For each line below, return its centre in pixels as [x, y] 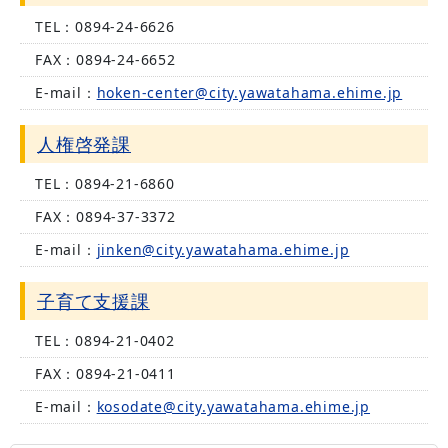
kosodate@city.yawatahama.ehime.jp [233, 406]
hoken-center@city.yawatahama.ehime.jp [249, 92]
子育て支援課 [93, 301]
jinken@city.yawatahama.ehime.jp [223, 249]
